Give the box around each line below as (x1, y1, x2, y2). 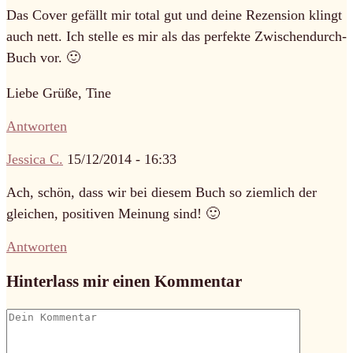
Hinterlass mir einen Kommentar (6, 272, 242, 292)
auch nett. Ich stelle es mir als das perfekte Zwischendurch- (6, 28, 347, 45)
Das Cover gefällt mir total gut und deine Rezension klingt (6, 7, 342, 24)
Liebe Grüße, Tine (6, 85, 111, 102)
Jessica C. (6, 151, 63, 168)
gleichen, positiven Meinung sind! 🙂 (6, 206, 220, 222)
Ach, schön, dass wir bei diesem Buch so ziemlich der (6, 184, 317, 201)
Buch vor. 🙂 (6, 50, 80, 66)
